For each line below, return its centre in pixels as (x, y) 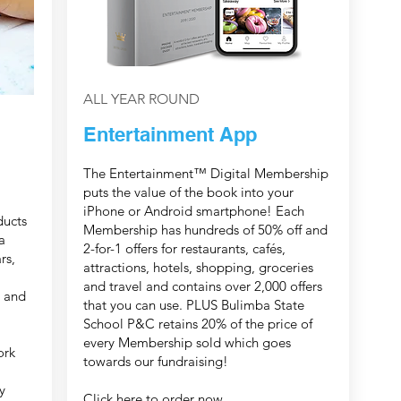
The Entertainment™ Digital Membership (205, 174)
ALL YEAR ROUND (141, 99)
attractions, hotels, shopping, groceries (198, 268)
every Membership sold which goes (187, 343)
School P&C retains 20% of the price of (197, 324)
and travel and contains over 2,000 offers (202, 286)
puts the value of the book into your (188, 192)
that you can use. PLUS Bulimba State (193, 305)
